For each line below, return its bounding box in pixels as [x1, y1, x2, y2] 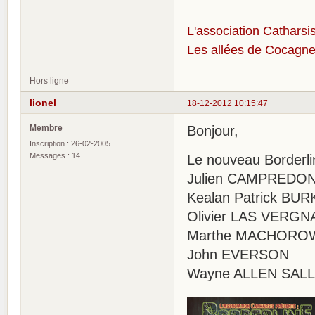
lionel [30, 96, 56, 108]
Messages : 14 [30, 151, 80, 160]
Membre [30, 123, 63, 133]
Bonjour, [187, 123, 238, 139]
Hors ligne [30, 76, 69, 86]
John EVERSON [187, 247, 289, 263]
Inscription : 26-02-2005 [30, 139, 110, 148]
